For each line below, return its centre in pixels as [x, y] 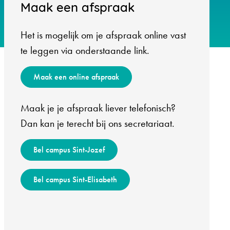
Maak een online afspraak [76, 77]
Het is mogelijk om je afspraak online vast [103, 35]
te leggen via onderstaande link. [85, 50]
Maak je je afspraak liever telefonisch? [98, 108]
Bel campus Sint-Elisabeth [75, 179]
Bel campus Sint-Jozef [69, 150]
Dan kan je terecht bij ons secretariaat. [98, 123]
